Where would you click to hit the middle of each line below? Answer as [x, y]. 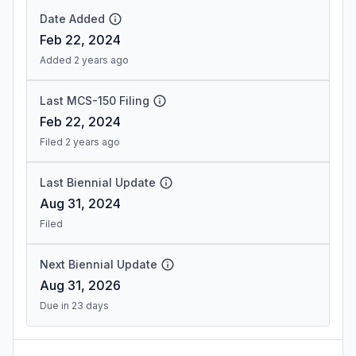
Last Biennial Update [98, 182]
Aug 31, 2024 [80, 203]
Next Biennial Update [99, 264]
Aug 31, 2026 [80, 285]
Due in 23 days [74, 306]
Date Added [72, 19]
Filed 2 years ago [80, 142]
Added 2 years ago [84, 60]
